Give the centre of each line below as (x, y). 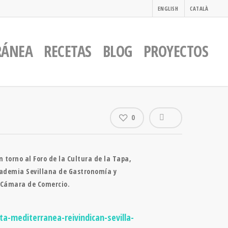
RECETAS (68, 51)
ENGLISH (168, 8)
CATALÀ (199, 8)
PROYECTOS (176, 51)
